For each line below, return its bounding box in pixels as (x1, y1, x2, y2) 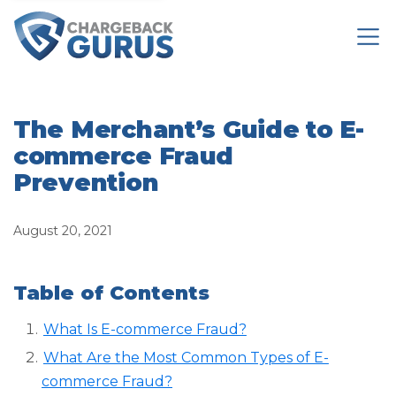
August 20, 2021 (13, 223, 112, 240)
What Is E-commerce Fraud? (42, 320, 247, 338)
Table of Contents (13, 281, 209, 306)
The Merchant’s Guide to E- (13, 115, 364, 145)
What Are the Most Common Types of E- (42, 349, 329, 367)
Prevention (13, 168, 159, 198)
